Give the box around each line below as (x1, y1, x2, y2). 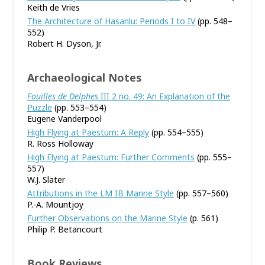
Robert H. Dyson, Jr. (27, 38, 102, 49)
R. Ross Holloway (27, 138, 93, 149)
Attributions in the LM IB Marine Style (27, 188, 174, 199)
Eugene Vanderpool (27, 113, 102, 124)
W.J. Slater (27, 174, 65, 185)
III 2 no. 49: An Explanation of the (98, 91, 230, 102)
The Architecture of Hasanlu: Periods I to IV (27, 15, 195, 27)
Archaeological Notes (27, 70, 142, 85)
